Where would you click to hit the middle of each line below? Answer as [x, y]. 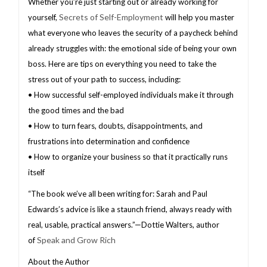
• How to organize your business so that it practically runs [128, 156]
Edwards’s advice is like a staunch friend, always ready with [130, 209]
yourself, [44, 17]
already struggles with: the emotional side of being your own [133, 48]
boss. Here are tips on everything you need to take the [122, 63]
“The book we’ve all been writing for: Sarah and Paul [118, 193]
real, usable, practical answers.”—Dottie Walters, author [124, 224]
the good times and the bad [76, 110]
